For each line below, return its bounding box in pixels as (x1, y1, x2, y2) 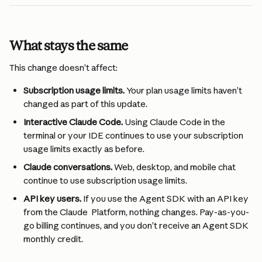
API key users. (23, 193, 81, 204)
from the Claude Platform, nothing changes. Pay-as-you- (23, 206, 249, 218)
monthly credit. (23, 233, 83, 244)
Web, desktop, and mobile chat (112, 161, 237, 173)
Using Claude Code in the (123, 116, 227, 127)
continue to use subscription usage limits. (23, 175, 187, 186)
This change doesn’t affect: (9, 62, 118, 73)
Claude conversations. (23, 161, 112, 173)
